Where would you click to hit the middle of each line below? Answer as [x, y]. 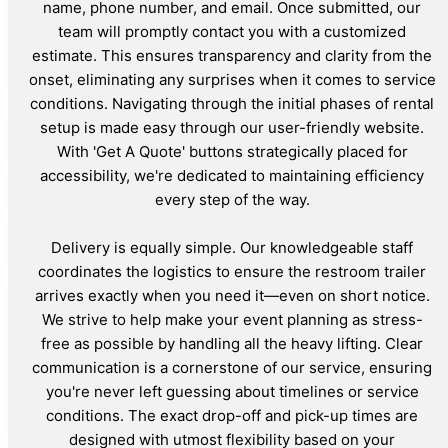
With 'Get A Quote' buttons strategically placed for [232, 151]
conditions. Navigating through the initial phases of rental [232, 103]
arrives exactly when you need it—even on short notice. [232, 295]
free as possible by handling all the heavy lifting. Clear [232, 343]
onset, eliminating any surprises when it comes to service [232, 79]
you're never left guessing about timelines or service [232, 391]
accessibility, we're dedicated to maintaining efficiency [232, 175]
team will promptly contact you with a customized [232, 31]
